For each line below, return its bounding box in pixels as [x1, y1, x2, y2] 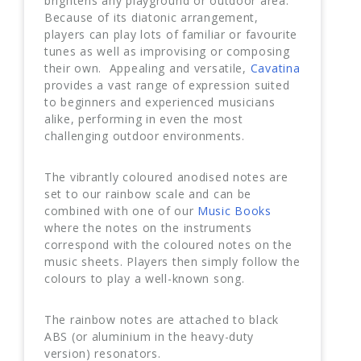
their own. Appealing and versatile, [44, 60, 251, 76]
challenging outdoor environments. [44, 127, 245, 143]
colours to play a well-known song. [44, 270, 245, 286]
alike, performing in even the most [44, 110, 243, 127]
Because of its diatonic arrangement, [44, 9, 259, 25]
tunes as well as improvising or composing [44, 43, 290, 59]
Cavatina [250, 60, 301, 76]
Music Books [197, 202, 272, 218]
